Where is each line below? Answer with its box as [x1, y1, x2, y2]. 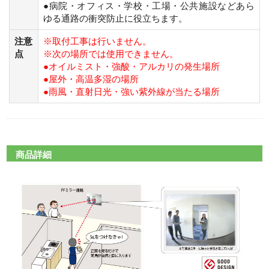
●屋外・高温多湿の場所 [43, 73, 139, 84]
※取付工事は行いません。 [43, 35, 151, 46]
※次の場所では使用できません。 [43, 48, 178, 59]
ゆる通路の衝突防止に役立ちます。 [43, 13, 187, 23]
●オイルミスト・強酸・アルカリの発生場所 [43, 61, 220, 71]
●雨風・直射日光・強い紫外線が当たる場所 [43, 86, 220, 97]
